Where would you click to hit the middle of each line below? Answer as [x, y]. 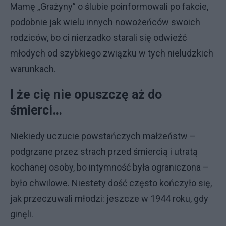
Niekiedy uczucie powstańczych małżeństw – [103, 136]
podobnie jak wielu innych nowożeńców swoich [105, 22]
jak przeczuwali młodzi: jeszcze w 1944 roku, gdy [109, 198]
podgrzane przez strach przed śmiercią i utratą [104, 151]
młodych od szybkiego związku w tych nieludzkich [112, 53]
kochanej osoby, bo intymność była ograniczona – [109, 167]
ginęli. [22, 214]
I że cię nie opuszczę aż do [86, 94]
